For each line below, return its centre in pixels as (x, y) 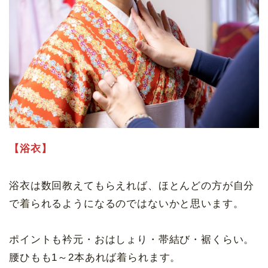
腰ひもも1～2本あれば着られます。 (95, 257)
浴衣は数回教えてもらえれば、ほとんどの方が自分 (132, 185)
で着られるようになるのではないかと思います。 (127, 203)
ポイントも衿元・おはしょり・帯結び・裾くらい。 (132, 239)
